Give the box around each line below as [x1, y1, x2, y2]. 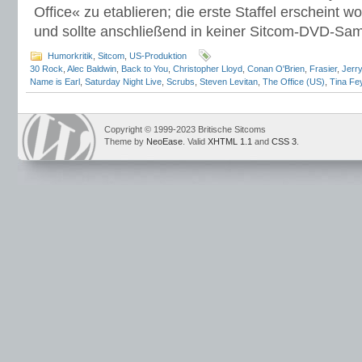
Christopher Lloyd [173, 64, 242, 74]
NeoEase [146, 137, 183, 146]
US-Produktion [129, 51, 187, 61]
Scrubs [166, 77, 195, 86]
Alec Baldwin [67, 64, 116, 74]
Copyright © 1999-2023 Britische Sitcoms [104, 124, 266, 134]
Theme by [104, 137, 146, 146]
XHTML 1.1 [208, 137, 252, 146]
